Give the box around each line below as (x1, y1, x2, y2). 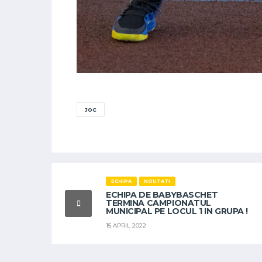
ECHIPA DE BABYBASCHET (106, 189, 218, 200)
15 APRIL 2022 (106, 221, 146, 229)
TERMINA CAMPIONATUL (106, 197, 212, 208)
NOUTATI (144, 178, 171, 184)
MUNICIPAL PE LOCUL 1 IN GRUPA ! (106, 205, 248, 216)
